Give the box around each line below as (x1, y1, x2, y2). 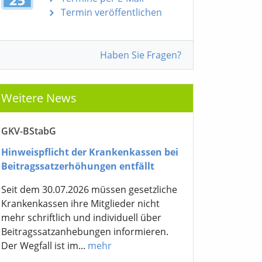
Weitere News (1, 89, 77, 106)
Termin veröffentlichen (61, 5, 162, 19)
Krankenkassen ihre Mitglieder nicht (1, 197, 160, 211)
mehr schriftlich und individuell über (1, 211, 161, 225)
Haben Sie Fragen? (100, 48, 181, 61)
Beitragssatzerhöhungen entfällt (1, 160, 154, 173)
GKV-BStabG (1, 124, 56, 137)
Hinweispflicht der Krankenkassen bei (1, 146, 178, 159)
